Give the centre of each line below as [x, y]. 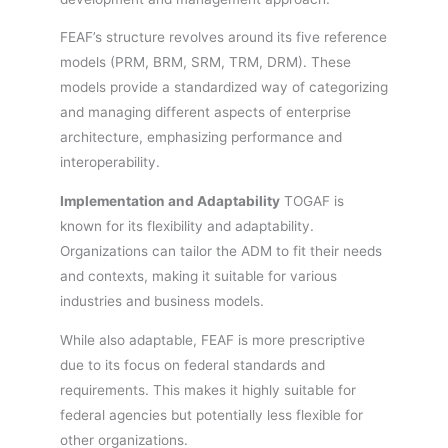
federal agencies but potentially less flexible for [211, 414]
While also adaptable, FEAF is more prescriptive [212, 339]
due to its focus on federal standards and [192, 364]
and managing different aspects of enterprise [205, 112]
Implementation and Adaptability [170, 200]
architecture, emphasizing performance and [201, 137]
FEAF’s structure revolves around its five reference [223, 37]
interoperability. [110, 162]
